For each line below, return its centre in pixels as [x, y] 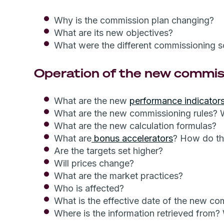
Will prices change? [94, 163]
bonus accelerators [132, 138]
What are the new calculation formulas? [135, 126]
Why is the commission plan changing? [134, 20]
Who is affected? [89, 188]
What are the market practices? [118, 176]
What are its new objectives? [113, 33]
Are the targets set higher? [108, 151]
